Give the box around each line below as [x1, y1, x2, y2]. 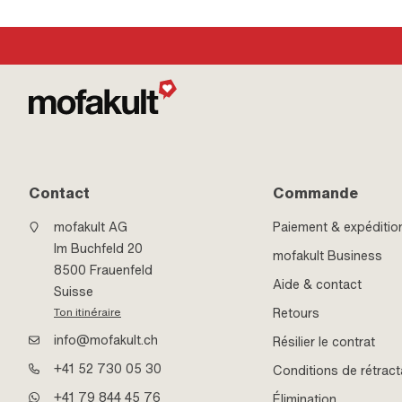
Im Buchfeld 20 [54, 239, 143, 258]
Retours [273, 303, 320, 322]
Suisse [54, 282, 93, 301]
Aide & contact [273, 275, 363, 293]
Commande [273, 182, 359, 203]
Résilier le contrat [273, 332, 376, 351]
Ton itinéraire [54, 304, 121, 319]
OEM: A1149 [315, 15, 369, 28]
